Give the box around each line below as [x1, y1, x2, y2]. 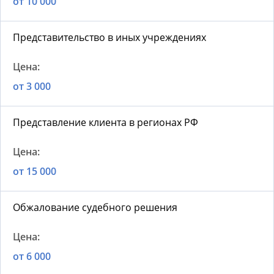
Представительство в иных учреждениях [13, 31, 206, 45]
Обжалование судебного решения [13, 201, 177, 215]
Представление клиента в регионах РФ [13, 116, 198, 130]
